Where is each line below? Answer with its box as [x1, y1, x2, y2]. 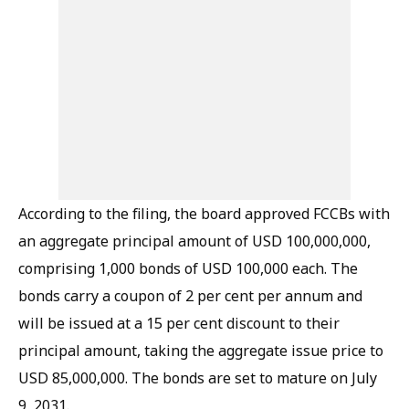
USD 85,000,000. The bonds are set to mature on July [18, 368, 377, 388]
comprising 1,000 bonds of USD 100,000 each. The [18, 258, 358, 278]
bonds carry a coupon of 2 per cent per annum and [18, 286, 362, 306]
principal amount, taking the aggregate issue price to [18, 341, 383, 361]
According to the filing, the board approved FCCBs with [18, 204, 390, 224]
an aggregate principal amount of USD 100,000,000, [18, 231, 371, 251]
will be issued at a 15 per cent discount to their [18, 313, 340, 333]
